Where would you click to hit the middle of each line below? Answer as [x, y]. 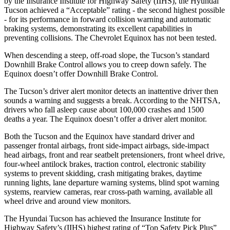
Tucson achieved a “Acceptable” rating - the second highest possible [114, 10]
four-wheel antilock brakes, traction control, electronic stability [105, 164]
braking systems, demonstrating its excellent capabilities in [98, 28]
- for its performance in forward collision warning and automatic [108, 19]
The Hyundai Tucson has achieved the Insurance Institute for [102, 218]
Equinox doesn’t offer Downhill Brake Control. [81, 73]
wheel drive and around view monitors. [68, 201]
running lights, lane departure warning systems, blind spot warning [112, 182]
